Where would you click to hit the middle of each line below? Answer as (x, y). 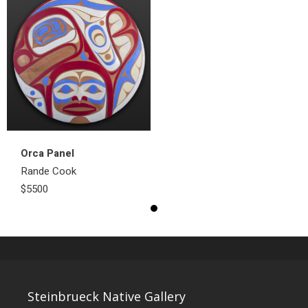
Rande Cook (48, 171)
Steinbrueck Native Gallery (107, 296)
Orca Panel (47, 153)
